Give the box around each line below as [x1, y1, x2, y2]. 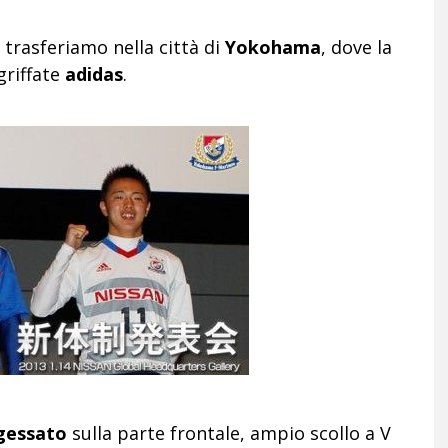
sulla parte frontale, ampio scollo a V [67, 420, 391, 445]
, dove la [321, 34, 392, 59]
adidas [65, 61, 123, 86]
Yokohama [225, 34, 321, 59]
